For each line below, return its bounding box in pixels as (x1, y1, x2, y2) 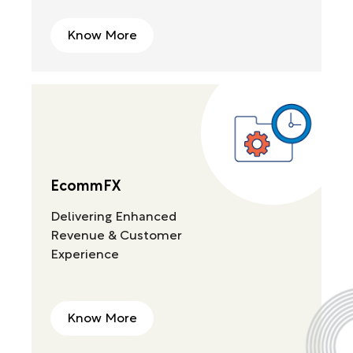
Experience (50, 249, 119, 261)
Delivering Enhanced (50, 211, 176, 223)
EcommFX (50, 180, 121, 194)
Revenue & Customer (50, 230, 182, 242)
